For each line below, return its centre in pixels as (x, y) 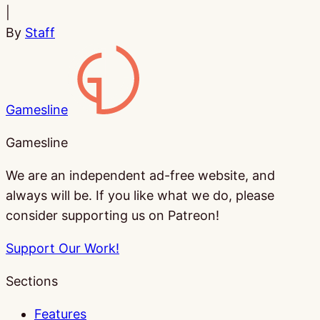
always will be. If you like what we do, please (140, 195)
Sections (32, 281)
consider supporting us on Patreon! (112, 215)
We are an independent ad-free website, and (140, 175)
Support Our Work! (62, 248)
